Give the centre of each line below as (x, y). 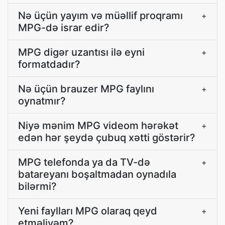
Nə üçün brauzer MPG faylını (86, 89)
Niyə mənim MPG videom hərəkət (98, 126)
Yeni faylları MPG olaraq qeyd (88, 211)
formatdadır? (49, 64)
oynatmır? (42, 101)
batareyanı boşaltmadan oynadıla (97, 174)
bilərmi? (37, 186)
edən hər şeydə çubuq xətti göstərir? (107, 138)
